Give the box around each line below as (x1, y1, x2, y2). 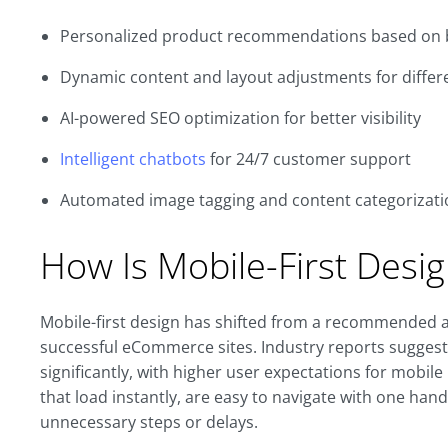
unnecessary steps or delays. (40, 411, 258, 433)
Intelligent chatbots (60, 148, 206, 170)
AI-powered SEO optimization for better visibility (60, 107, 421, 129)
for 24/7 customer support (206, 148, 411, 170)
